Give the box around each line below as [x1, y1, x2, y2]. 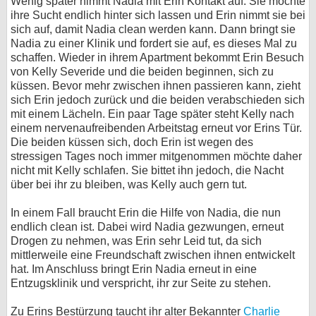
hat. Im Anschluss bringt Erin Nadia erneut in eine [11, 263, 257, 275]
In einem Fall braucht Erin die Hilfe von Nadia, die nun [11, 207, 281, 219]
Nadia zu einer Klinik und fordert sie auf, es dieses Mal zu [11, 37, 297, 49]
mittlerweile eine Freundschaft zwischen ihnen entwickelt [11, 249, 295, 261]
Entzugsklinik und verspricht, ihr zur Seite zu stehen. [11, 277, 271, 289]
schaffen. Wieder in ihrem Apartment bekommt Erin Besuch [11, 51, 304, 63]
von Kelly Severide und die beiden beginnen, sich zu [11, 66, 274, 78]
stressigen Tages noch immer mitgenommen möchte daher [11, 150, 302, 162]
